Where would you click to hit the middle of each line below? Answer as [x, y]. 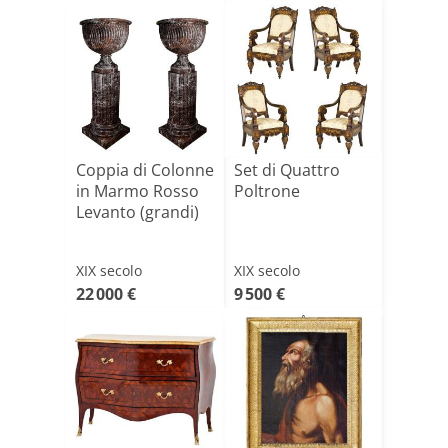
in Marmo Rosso [137, 191]
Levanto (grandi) [137, 212]
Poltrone [267, 191]
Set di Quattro [287, 170]
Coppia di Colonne [145, 170]
